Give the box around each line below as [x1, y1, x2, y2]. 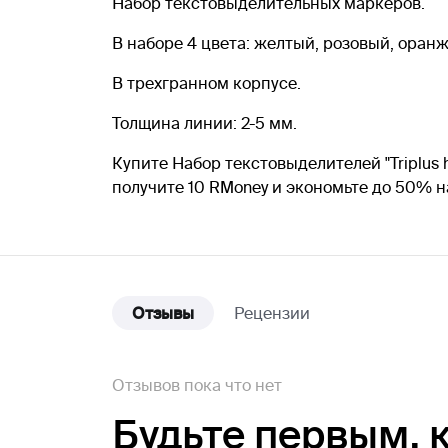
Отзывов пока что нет [112, 376, 282, 394]
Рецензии [234, 304, 310, 322]
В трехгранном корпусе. [112, 74, 301, 92]
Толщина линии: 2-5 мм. [112, 114, 297, 132]
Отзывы [132, 304, 194, 322]
